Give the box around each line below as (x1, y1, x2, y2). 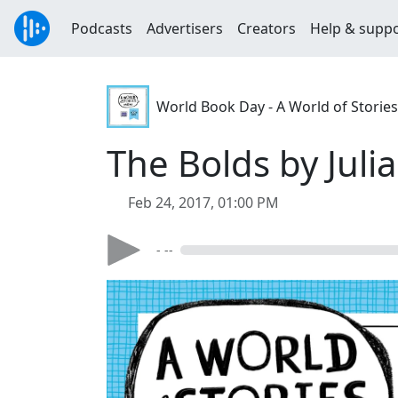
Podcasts (71, 19, 132, 38)
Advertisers (147, 19, 223, 38)
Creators (237, 19, 296, 38)
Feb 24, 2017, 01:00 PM (128, 193, 279, 212)
